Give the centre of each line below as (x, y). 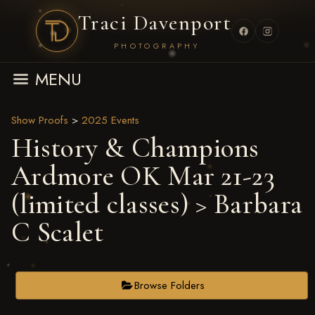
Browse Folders (169, 285)
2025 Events (110, 120)
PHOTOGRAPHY (157, 45)
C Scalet (58, 232)
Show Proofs (40, 120)
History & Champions (135, 148)
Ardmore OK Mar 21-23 (143, 176)
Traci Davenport (155, 22)
